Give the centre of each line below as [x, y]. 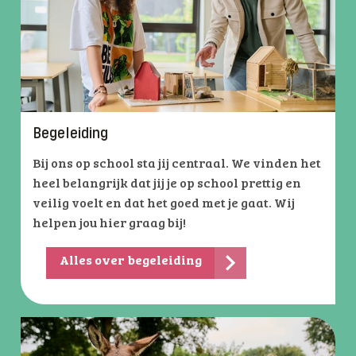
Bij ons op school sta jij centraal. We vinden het [177, 164]
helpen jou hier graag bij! [109, 224]
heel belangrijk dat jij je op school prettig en [167, 184]
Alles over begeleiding [131, 261]
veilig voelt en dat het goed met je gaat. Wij [164, 204]
